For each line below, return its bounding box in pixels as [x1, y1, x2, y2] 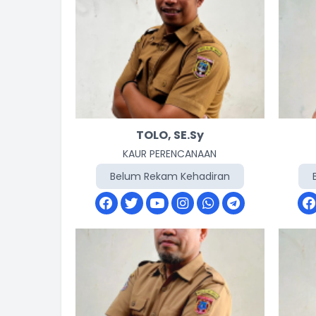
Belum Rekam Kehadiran [109, 169, 230, 183]
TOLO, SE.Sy [135, 127, 204, 143]
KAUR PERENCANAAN [123, 147, 217, 161]
